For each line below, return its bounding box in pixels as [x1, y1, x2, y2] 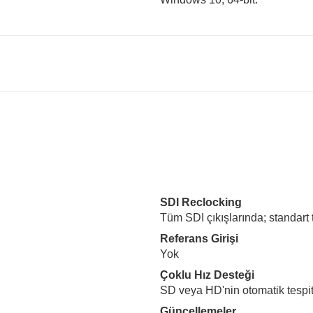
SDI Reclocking [160, 196, 242, 208]
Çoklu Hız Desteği [160, 269, 254, 281]
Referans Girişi [160, 233, 238, 245]
